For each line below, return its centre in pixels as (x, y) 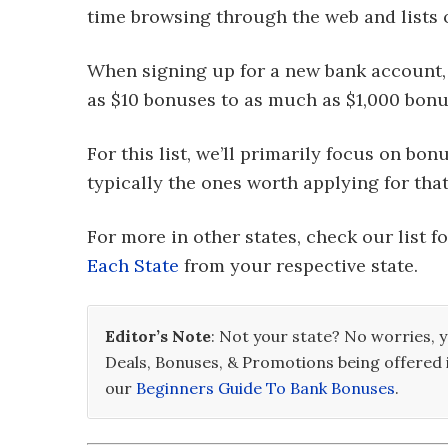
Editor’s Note (158, 336)
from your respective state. (298, 265)
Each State (133, 265)
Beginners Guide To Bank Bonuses (265, 388)
